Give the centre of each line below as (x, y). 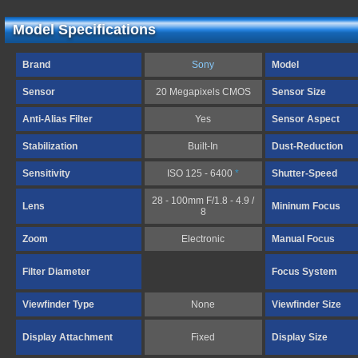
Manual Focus (303, 239)
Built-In (203, 146)
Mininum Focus (306, 206)
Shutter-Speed (304, 173)
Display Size (300, 337)
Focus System (304, 272)
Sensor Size (299, 92)
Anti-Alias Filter (58, 119)
